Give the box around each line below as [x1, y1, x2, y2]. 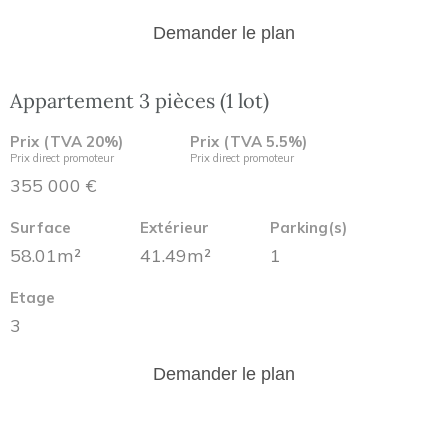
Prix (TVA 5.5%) [190, 132, 307, 151]
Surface [10, 218, 71, 237]
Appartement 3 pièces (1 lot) [10, 88, 269, 113]
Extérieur [140, 218, 209, 237]
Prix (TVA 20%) [10, 132, 123, 151]
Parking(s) [270, 218, 347, 237]
